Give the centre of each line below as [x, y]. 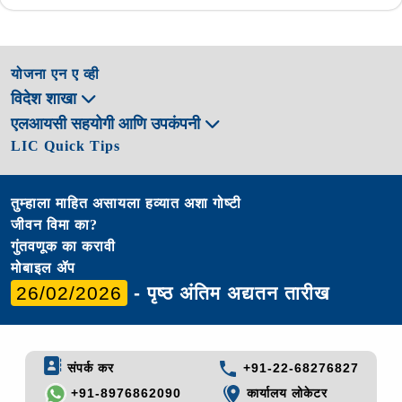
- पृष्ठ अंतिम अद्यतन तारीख [228, 293]
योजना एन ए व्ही [55, 74]
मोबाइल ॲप [43, 267]
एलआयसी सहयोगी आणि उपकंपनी [108, 123]
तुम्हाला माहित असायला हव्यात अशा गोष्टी [126, 203]
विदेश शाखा [46, 98]
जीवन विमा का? [54, 224]
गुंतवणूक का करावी [63, 246]
